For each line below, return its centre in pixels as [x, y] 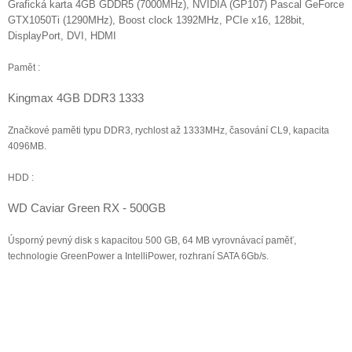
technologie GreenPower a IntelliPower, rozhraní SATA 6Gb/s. [138, 256]
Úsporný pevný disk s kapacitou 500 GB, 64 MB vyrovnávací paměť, [152, 240]
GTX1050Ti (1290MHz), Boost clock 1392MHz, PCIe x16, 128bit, [156, 20]
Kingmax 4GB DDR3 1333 [76, 97]
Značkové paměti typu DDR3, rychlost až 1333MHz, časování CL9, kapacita [169, 130]
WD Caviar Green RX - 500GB [87, 207]
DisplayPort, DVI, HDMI [62, 35]
